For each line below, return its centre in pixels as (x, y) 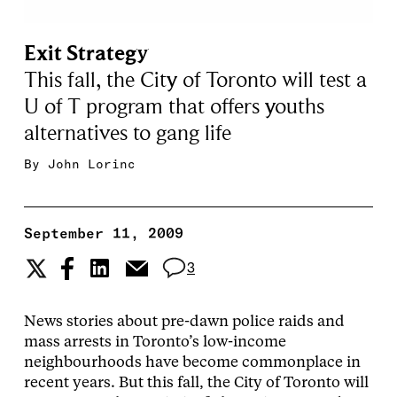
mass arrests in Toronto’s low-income (155, 343)
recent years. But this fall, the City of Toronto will (196, 384)
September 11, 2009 (103, 234)
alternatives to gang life (127, 134)
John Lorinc (91, 164)
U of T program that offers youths (174, 107)
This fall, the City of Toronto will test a (195, 81)
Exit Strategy (86, 54)
